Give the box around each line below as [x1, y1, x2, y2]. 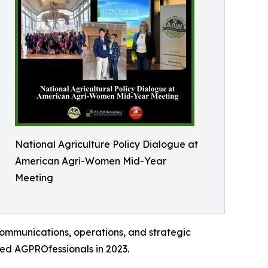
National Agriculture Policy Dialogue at [15, 138, 198, 150]
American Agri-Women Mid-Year [15, 154, 166, 167]
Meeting [15, 171, 53, 184]
